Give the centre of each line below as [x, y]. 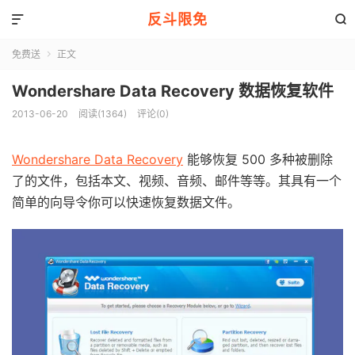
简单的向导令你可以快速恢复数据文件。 [126, 202]
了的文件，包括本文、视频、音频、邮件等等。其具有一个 [177, 181]
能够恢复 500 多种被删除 [258, 159]
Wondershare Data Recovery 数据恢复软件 [173, 91]
